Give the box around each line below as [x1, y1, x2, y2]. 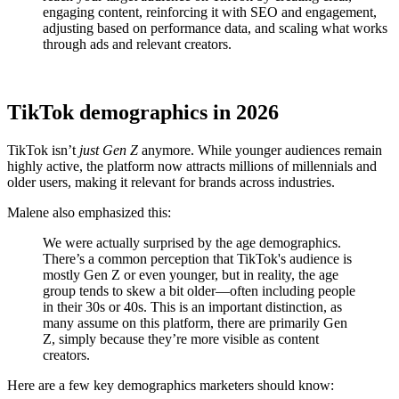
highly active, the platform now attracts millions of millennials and [7, 158, 377, 174]
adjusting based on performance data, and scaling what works [43, 20, 387, 36]
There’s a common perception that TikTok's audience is [43, 250, 352, 266]
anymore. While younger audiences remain [138, 142, 382, 158]
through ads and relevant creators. [43, 36, 232, 52]
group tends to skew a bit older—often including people [43, 282, 355, 298]
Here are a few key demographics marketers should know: [7, 377, 334, 393]
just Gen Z [79, 142, 138, 158]
